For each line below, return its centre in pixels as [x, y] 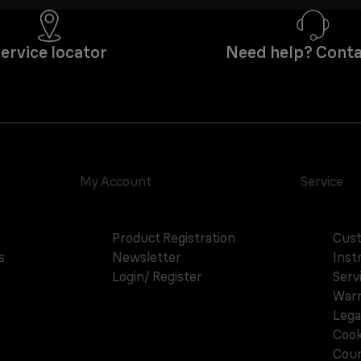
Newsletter [147, 257]
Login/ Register [158, 277]
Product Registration [174, 238]
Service [322, 182]
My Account [116, 182]
